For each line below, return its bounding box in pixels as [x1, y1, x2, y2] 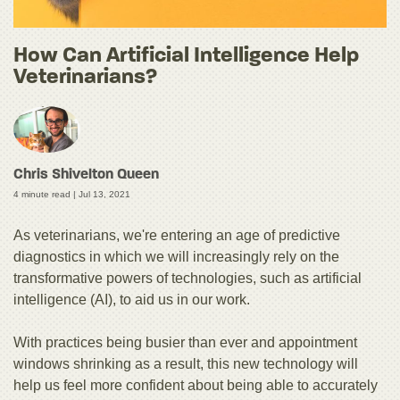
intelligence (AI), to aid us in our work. [13, 292, 250, 308]
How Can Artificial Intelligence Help [13, 45, 359, 67]
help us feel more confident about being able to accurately [13, 378, 378, 394]
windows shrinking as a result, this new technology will [13, 356, 358, 372]
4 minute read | [13, 189, 79, 200]
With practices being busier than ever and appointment [13, 335, 357, 351]
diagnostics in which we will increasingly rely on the [13, 249, 339, 265]
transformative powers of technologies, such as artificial [13, 271, 362, 287]
